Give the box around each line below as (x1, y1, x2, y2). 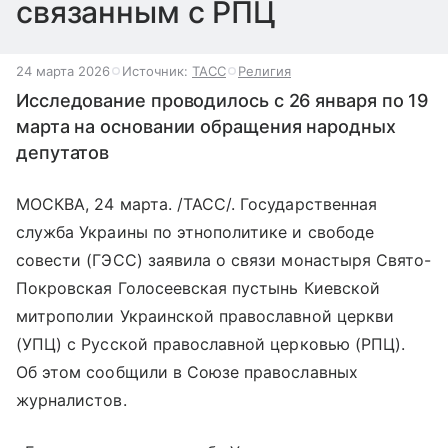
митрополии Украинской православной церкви (16, 306, 394, 326)
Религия (238, 63, 291, 79)
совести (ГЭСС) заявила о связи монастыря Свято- (16, 250, 432, 270)
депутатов (16, 142, 110, 163)
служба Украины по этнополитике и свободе (16, 222, 374, 242)
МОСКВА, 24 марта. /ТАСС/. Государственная (16, 194, 377, 214)
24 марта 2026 (16, 63, 110, 79)
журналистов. (16, 390, 127, 410)
